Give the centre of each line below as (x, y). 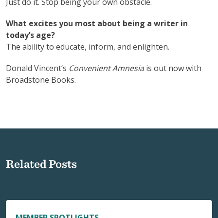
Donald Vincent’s (37, 68)
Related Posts (41, 163)
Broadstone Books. (41, 80)
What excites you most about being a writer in (97, 23)
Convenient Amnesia (106, 68)
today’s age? (30, 35)
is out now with (173, 68)
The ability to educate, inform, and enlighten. (88, 47)
